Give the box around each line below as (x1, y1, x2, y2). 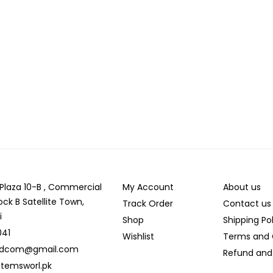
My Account (122, 180, 174, 193)
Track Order (122, 197, 173, 210)
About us (223, 180, 261, 193)
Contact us (223, 197, 272, 210)
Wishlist (122, 230, 154, 243)
